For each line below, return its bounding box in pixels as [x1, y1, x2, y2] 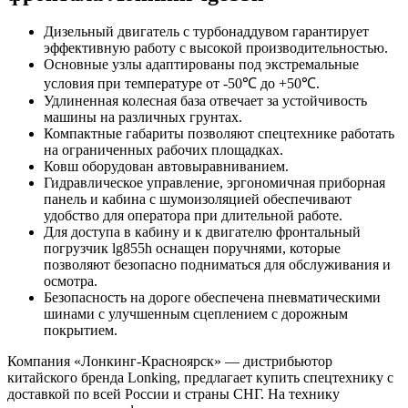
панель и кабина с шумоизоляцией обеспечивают [44, 191, 352, 208]
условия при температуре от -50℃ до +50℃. [44, 76, 320, 92]
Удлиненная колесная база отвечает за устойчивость [44, 93, 367, 109]
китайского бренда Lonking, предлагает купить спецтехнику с [7, 370, 393, 386]
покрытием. [44, 322, 117, 339]
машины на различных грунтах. [44, 109, 242, 126]
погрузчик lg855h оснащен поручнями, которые [44, 240, 341, 257]
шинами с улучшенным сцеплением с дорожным [44, 306, 348, 322]
